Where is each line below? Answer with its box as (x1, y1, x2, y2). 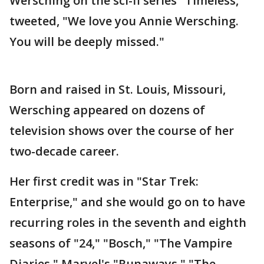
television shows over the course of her (9, 123, 234, 139)
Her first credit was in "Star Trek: (9, 173, 199, 190)
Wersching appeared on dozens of (9, 102, 205, 118)
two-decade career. (9, 143, 119, 160)
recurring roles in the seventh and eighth (9, 214, 246, 231)
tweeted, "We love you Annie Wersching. (9, 13, 239, 29)
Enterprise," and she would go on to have (9, 194, 245, 210)
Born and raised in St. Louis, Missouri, (9, 81, 226, 98)
